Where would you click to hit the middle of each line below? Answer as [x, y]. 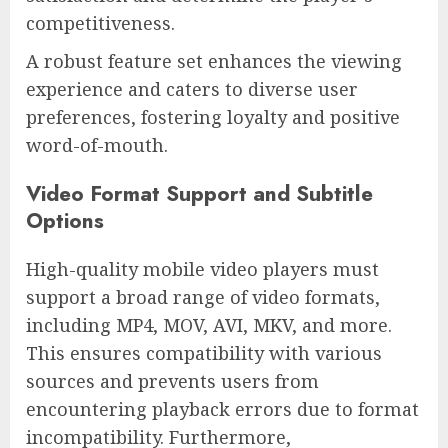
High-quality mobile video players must [202, 269]
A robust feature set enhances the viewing [214, 60]
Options [65, 220]
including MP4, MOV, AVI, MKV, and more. [209, 325]
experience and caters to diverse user [192, 88]
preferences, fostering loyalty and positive [213, 116]
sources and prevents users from [172, 381]
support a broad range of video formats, [203, 297]
